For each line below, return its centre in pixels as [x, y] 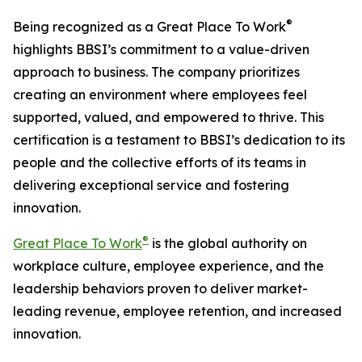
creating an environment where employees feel [160, 95]
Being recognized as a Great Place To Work [149, 27]
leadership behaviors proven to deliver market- [160, 288]
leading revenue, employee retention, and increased [177, 311]
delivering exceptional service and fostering [151, 185]
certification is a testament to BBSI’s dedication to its [179, 140]
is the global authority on [228, 243]
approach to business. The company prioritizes [156, 72]
